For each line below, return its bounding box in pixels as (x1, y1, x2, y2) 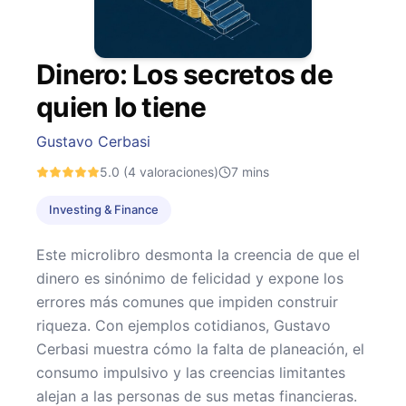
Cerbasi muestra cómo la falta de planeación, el (36, 339, 364, 358)
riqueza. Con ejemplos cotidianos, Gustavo (36, 315, 331, 334)
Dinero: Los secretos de (36, 57, 333, 91)
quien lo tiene (36, 90, 207, 123)
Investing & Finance (49, 202, 159, 217)
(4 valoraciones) (120, 163, 218, 179)
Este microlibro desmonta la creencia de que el (36, 245, 360, 264)
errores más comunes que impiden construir (36, 292, 338, 311)
